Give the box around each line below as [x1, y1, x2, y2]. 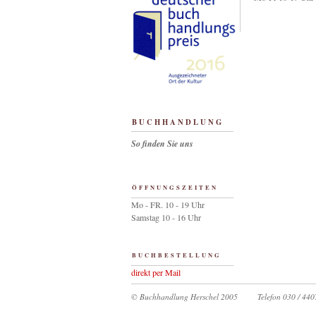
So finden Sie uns [131, 138, 193, 150]
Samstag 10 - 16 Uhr [131, 212, 201, 223]
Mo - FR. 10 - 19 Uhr [131, 199, 205, 210]
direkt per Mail [131, 267, 181, 278]
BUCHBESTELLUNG [132, 250, 221, 260]
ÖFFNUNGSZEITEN [132, 183, 218, 192]
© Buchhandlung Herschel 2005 [131, 291, 238, 302]
